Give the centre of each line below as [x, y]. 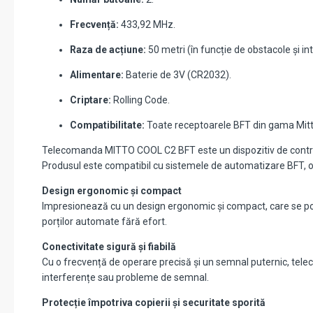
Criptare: [90, 100]
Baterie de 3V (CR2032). [177, 75]
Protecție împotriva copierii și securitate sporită [154, 303]
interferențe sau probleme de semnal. [125, 278]
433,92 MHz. [147, 25]
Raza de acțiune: [108, 50]
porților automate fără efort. [104, 222]
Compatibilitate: [107, 125]
